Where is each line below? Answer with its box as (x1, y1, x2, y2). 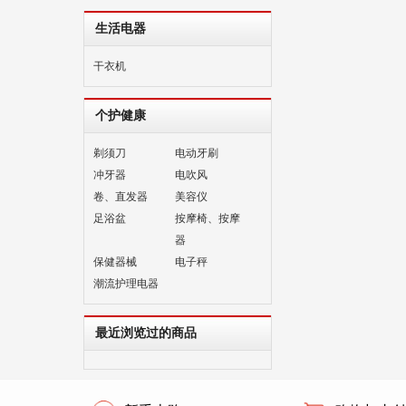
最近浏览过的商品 (95, 325, 197, 340)
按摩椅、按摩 (175, 212, 240, 225)
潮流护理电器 (93, 277, 159, 290)
